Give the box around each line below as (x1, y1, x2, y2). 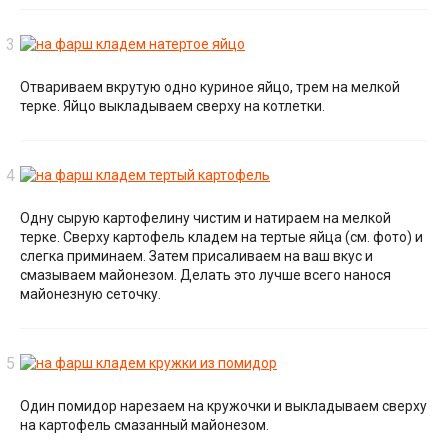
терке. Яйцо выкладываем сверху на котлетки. (20, 98, 325, 115)
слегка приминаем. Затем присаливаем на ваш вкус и (20, 247, 373, 264)
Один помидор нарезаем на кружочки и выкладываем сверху (20, 397, 427, 414)
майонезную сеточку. (20, 285, 161, 302)
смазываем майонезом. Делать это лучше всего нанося (20, 266, 391, 283)
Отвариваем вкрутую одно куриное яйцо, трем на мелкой (20, 79, 400, 96)
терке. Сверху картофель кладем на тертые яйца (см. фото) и (20, 228, 423, 245)
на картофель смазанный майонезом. (20, 416, 269, 433)
